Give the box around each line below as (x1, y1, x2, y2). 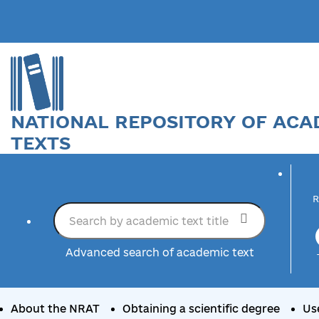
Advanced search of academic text (65, 246, 254, 259)
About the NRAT (11, 302, 100, 315)
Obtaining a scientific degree (122, 302, 280, 315)
